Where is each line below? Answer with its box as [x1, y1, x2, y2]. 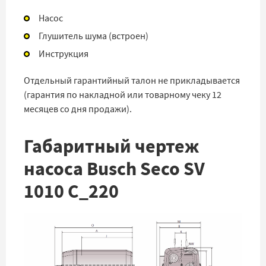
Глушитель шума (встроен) [39, 30, 148, 42]
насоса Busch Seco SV [24, 156, 205, 182]
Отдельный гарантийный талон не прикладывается [24, 75, 240, 87]
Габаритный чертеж [24, 134, 199, 159]
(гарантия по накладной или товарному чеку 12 [24, 89, 221, 101]
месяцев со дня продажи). [24, 103, 132, 115]
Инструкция [39, 48, 88, 60]
